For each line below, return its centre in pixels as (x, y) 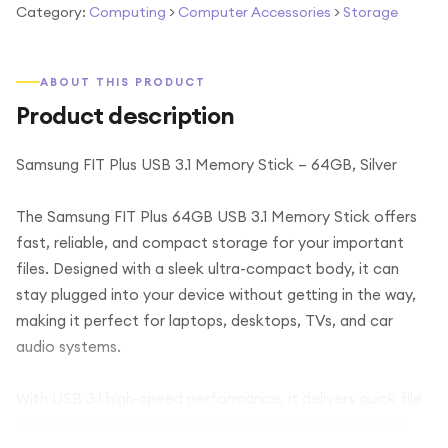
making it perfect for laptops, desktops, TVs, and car (204, 320)
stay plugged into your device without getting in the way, (216, 294)
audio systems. (68, 346)
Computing (127, 12)
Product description (125, 115)
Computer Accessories (254, 12)
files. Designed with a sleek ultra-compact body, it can (207, 268)
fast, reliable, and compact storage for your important (210, 242)
